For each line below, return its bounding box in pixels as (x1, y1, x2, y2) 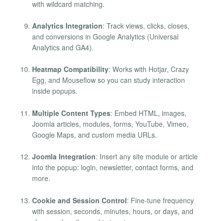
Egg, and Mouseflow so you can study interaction (32, 75, 185, 85)
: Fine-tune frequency (127, 195, 194, 205)
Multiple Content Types (32, 108, 110, 118)
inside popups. (32, 86, 77, 96)
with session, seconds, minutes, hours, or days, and (32, 206, 193, 216)
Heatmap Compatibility (32, 64, 109, 74)
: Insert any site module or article (96, 151, 198, 162)
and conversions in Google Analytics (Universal (32, 32, 179, 42)
